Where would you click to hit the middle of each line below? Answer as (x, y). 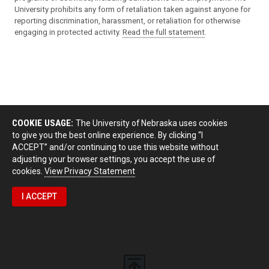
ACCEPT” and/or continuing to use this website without (115, 147)
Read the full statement (164, 32)
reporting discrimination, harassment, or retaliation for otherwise (127, 20)
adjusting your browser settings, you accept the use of (113, 159)
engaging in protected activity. (68, 32)
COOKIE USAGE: (44, 123)
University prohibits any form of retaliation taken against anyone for (132, 9)
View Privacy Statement (90, 171)
